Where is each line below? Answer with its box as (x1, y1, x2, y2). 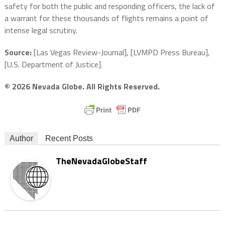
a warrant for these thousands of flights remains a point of (4, 12, 208, 25)
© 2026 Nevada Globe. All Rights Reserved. (4, 80, 162, 93)
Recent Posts (45, 134, 93, 143)
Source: (4, 46, 32, 59)
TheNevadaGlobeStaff (55, 154, 147, 168)
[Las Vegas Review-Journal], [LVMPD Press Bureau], (31, 46, 210, 59)
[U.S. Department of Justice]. (4, 58, 102, 71)
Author (9, 134, 33, 143)
